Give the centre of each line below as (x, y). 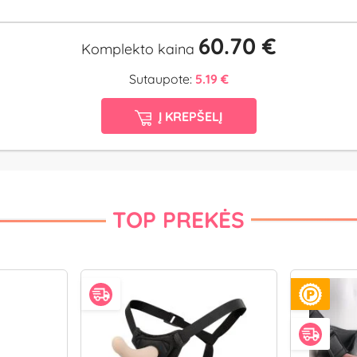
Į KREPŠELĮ (190, 116)
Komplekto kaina (139, 49)
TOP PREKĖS (178, 220)
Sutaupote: (162, 79)
